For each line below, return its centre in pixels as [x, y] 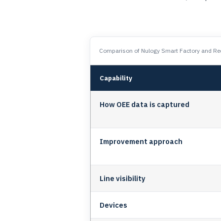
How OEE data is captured [145, 104]
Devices [113, 205]
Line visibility [123, 178]
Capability [116, 78]
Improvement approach [141, 141]
